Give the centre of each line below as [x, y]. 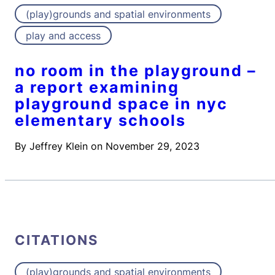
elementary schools [100, 121]
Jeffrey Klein [59, 146]
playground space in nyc [121, 104]
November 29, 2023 [153, 146]
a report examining [97, 87]
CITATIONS [56, 240]
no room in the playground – [136, 71]
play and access [63, 36]
